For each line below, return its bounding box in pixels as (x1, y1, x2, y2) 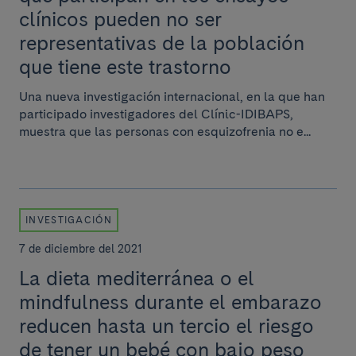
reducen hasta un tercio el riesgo (19, 314, 314, 338)
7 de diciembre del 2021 (19, 242, 141, 255)
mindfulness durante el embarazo (19, 290, 322, 314)
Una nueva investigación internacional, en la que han (19, 89, 325, 104)
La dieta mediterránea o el (19, 266, 254, 290)
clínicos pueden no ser (19, 7, 222, 31)
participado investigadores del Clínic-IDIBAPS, (19, 106, 293, 122)
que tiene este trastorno (19, 55, 231, 79)
